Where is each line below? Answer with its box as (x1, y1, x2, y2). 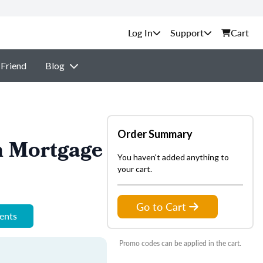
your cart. (117, 164, 152, 174)
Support (170, 26, 204, 39)
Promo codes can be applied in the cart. (119, 238, 241, 248)
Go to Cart (136, 199, 186, 214)
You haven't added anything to (117, 152, 229, 162)
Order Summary (117, 127, 193, 140)
